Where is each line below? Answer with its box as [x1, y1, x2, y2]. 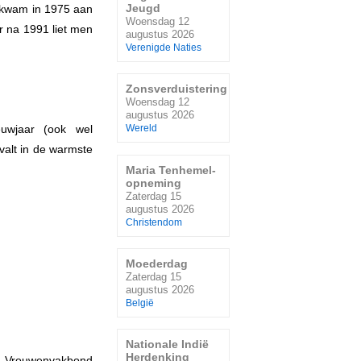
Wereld [126, 123, 157, 134]
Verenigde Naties [126, 42, 201, 52]
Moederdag [126, 256, 188, 270]
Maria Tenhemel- [126, 163, 216, 176]
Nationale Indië [126, 338, 209, 351]
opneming [126, 176, 181, 189]
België [126, 297, 154, 308]
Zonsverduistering [126, 82, 227, 96]
